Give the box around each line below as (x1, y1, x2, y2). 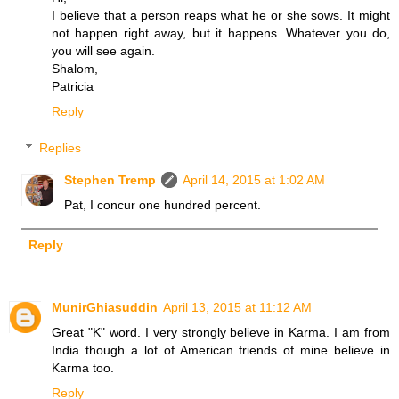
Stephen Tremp (64, 173, 157, 188)
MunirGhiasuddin (52, 300, 158, 315)
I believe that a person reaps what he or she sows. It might (52, 7, 390, 22)
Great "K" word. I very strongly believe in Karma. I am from (52, 325, 390, 340)
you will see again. (52, 43, 155, 58)
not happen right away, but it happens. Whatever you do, (52, 25, 390, 40)
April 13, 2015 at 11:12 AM (163, 300, 312, 315)
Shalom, (52, 61, 98, 76)
